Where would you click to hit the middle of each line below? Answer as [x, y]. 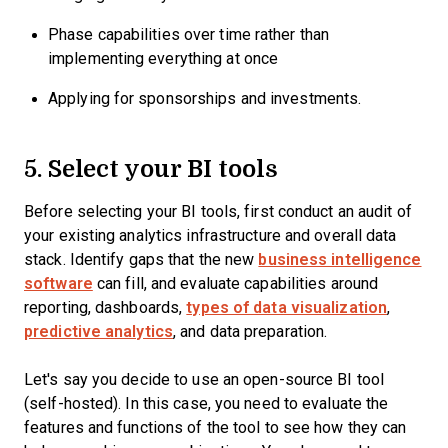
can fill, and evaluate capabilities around [235, 283]
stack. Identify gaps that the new [141, 259]
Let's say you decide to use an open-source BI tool [204, 379]
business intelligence [340, 259]
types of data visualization [287, 307]
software [58, 283]
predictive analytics [98, 331]
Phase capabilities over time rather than [188, 34]
